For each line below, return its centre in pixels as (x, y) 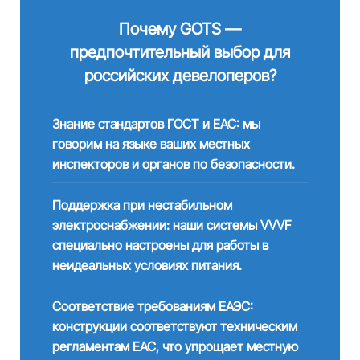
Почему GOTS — (180, 29)
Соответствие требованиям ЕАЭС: (152, 306)
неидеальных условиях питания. (147, 265)
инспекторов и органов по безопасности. (173, 164)
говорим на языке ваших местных (151, 144)
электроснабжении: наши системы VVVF (172, 225)
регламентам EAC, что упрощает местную (175, 346)
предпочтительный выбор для (180, 52)
